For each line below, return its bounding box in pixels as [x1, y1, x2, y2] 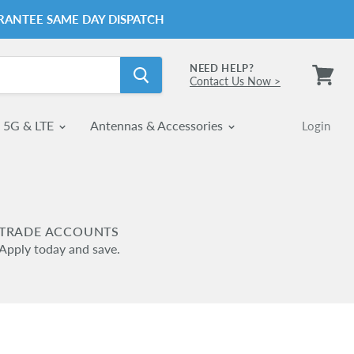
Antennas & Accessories [90, 118, 226, 133]
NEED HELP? [190, 61, 254, 74]
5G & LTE [3, 118, 57, 133]
